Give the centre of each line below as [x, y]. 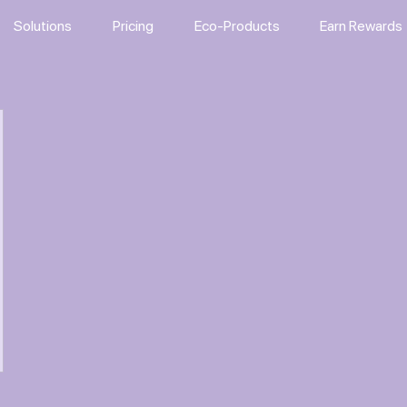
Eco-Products [237, 26]
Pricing [133, 26]
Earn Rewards [361, 26]
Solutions [43, 26]
